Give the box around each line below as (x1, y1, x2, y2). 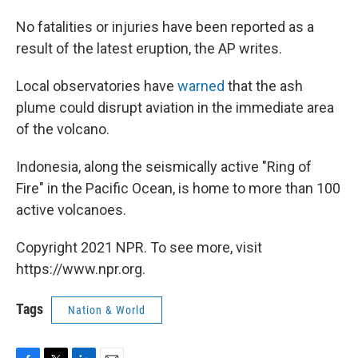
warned (177, 78, 225, 94)
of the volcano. (16, 121, 109, 137)
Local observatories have (16, 78, 177, 94)
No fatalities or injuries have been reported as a (16, 18, 314, 35)
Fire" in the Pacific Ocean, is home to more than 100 (16, 180, 340, 197)
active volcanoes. (16, 201, 126, 218)
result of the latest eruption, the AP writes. (16, 40, 282, 57)
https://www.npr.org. (16, 261, 145, 277)
